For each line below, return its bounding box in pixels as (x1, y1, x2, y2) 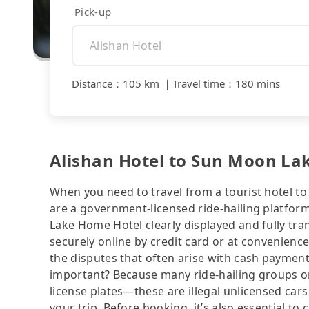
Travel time (172, 77, 225, 91)
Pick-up (74, 4, 112, 19)
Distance (72, 77, 112, 91)
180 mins (235, 77, 280, 91)
